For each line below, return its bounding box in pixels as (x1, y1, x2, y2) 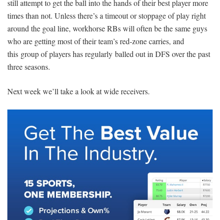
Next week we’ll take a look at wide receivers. (7, 86, 150, 97)
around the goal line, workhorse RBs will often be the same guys (7, 23, 207, 34)
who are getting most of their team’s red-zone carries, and (7, 36, 184, 47)
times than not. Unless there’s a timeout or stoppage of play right (7, 10, 206, 21)
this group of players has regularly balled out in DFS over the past (7, 49, 210, 59)
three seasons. (7, 61, 50, 72)
